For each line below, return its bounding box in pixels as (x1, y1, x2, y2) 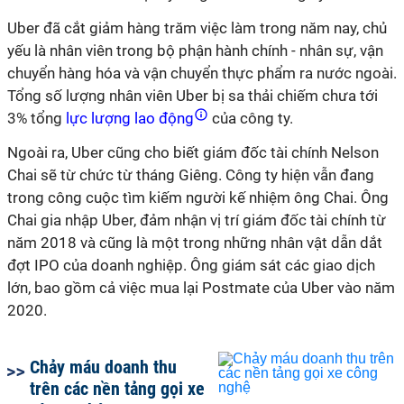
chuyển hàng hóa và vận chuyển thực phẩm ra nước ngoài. (7, 64, 397, 82)
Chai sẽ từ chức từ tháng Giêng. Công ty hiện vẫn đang (7, 166, 374, 184)
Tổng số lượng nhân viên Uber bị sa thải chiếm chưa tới (7, 87, 378, 105)
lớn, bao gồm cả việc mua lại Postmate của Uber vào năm (7, 279, 395, 297)
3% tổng (7, 109, 62, 127)
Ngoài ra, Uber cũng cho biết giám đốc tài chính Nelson (7, 143, 379, 161)
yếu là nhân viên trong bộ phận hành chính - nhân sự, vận (7, 41, 383, 60)
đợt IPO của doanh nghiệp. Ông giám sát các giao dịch (7, 256, 375, 274)
